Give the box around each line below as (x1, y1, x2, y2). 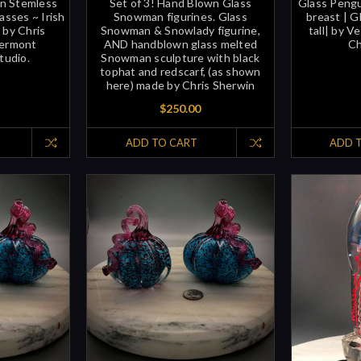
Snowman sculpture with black (101, 50, 260, 64)
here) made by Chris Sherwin (106, 77, 255, 92)
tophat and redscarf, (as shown (100, 64, 261, 78)
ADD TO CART (125, 135, 197, 149)
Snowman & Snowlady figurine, (100, 23, 260, 37)
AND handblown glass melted (103, 36, 258, 51)
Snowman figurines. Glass (113, 9, 247, 23)
